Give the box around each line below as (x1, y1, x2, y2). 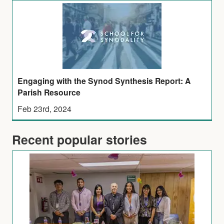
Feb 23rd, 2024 (17, 102, 72, 114)
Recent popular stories (12, 130, 147, 148)
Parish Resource (17, 86, 81, 98)
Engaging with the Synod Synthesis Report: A (17, 74, 191, 86)
